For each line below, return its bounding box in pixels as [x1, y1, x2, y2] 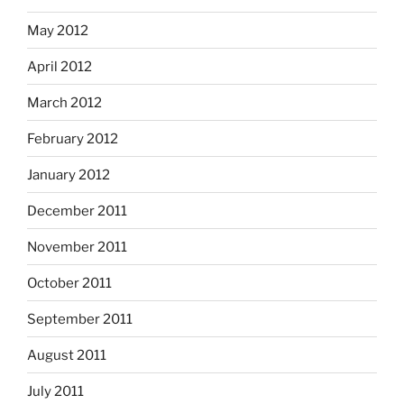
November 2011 [27, 238, 127, 255]
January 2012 [27, 166, 110, 183]
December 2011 [27, 202, 127, 219]
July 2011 [27, 382, 84, 399]
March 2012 [27, 94, 102, 111]
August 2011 [27, 346, 106, 363]
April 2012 [27, 58, 92, 75]
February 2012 [27, 130, 118, 147]
